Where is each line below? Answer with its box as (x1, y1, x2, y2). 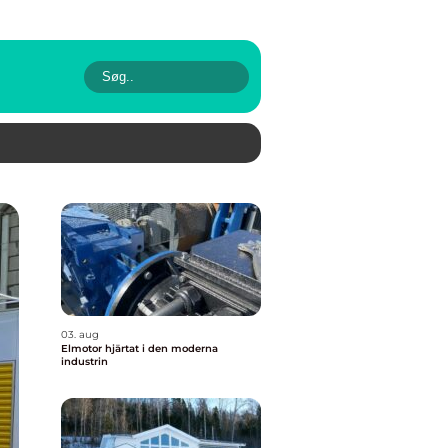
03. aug (61, 328, 99, 341)
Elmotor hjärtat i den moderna (61, 342, 105, 355)
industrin (61, 355, 108, 368)
